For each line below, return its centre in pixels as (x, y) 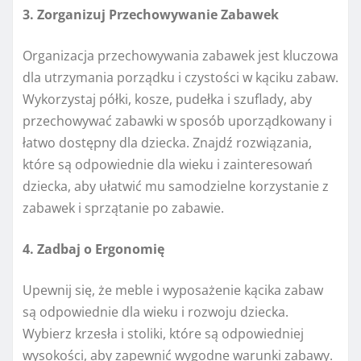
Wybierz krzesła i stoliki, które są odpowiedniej (163, 334)
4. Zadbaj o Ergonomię (93, 249)
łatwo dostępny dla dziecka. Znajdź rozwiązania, (167, 143)
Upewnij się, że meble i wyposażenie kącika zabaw (173, 290)
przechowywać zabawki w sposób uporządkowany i (177, 121)
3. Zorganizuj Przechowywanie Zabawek (151, 15)
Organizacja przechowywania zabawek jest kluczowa (180, 56)
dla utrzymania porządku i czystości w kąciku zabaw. (180, 78)
